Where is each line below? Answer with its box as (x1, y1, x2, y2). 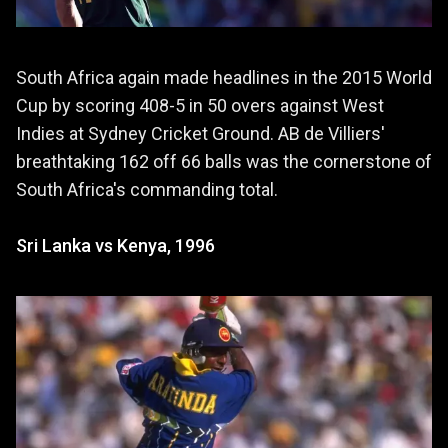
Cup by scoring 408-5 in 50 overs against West (16, 94, 384, 116)
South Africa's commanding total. (16, 178, 278, 200)
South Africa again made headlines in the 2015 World (16, 66, 432, 88)
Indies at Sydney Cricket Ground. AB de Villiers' (16, 122, 385, 144)
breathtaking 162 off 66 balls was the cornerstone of (16, 150, 432, 172)
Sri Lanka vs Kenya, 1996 (16, 234, 215, 256)
